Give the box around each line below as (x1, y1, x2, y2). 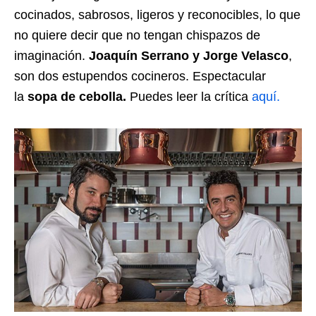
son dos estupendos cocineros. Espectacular (14, 68, 266, 83)
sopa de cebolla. (28, 89, 126, 104)
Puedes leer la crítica (126, 89, 252, 104)
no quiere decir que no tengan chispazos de (14, 28, 260, 42)
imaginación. (14, 48, 89, 63)
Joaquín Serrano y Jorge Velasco (89, 48, 288, 63)
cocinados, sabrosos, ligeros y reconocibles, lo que (14, 7, 300, 22)
